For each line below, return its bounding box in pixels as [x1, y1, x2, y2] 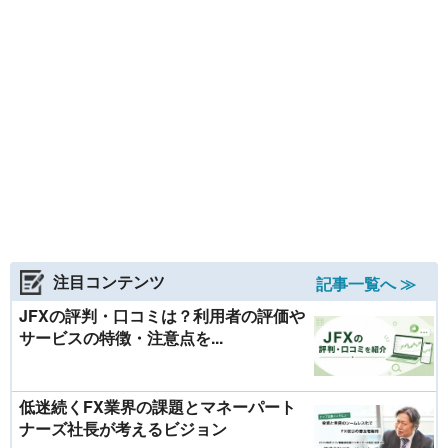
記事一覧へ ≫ [316, 272, 416, 295]
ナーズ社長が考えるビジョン [19, 417, 227, 440]
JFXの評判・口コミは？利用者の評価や [19, 304, 305, 327]
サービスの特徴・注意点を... [19, 326, 223, 349]
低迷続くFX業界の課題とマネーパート [19, 395, 296, 418]
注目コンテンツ [53, 270, 165, 293]
